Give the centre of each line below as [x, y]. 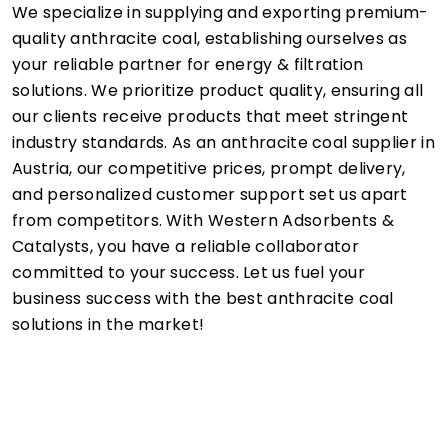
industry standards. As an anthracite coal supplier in [223, 142]
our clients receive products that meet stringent [210, 116]
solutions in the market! [108, 324]
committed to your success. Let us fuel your [188, 272]
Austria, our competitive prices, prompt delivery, [209, 168]
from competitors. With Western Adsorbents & [203, 220]
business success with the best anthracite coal [203, 298]
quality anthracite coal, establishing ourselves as [209, 38]
